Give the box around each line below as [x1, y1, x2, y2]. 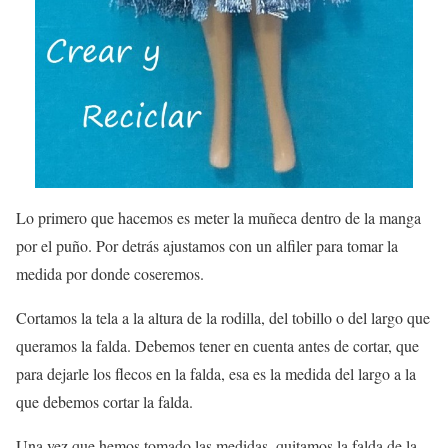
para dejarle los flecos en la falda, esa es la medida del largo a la [16, 363, 416, 385]
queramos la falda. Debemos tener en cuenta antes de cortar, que [16, 335, 419, 357]
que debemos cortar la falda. [16, 391, 193, 413]
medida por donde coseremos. [16, 263, 204, 285]
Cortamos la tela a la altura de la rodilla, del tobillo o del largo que [16, 307, 430, 329]
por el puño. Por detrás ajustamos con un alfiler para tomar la [16, 235, 398, 257]
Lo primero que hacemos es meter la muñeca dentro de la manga [16, 207, 421, 229]
